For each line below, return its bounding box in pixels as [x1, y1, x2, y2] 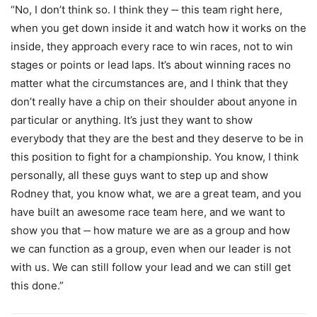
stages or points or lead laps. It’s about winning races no [11, 57, 291, 71]
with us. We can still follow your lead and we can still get [11, 260, 291, 274]
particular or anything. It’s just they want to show [11, 113, 253, 127]
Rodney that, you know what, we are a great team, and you [11, 186, 301, 200]
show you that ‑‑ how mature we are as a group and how [11, 223, 290, 237]
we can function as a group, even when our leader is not [11, 241, 291, 255]
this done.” [11, 278, 64, 292]
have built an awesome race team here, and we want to [11, 204, 285, 219]
